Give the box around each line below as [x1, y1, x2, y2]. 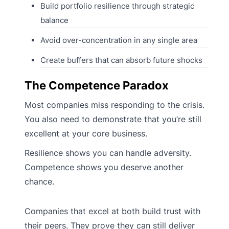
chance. [25, 176, 54, 187]
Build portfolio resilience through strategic [40, 1, 194, 11]
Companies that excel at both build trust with [25, 206, 200, 217]
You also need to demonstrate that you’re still [25, 114, 201, 125]
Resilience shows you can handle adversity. [25, 148, 191, 158]
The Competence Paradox [25, 79, 169, 93]
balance [40, 15, 68, 26]
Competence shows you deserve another [25, 162, 184, 173]
